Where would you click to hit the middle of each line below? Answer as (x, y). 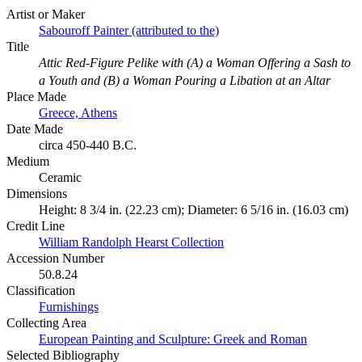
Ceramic (60, 177)
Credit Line (36, 225)
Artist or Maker (46, 14)
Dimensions (37, 193)
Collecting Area (46, 322)
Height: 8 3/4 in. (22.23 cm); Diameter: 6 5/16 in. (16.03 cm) (194, 209)
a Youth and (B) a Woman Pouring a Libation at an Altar (185, 80)
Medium (28, 161)
